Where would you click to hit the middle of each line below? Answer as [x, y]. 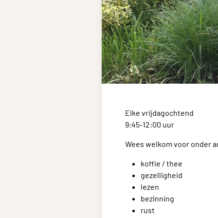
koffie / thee [162, 163]
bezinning [157, 198]
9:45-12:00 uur [150, 124]
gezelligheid [162, 175]
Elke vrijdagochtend [159, 113]
